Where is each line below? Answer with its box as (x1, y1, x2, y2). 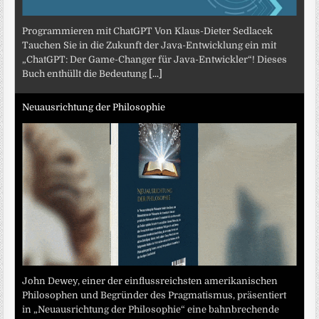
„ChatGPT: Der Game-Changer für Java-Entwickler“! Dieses (22, 54, 288, 66)
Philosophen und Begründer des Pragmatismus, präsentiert (22, 290, 287, 301)
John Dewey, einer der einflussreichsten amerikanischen (22, 276, 278, 287)
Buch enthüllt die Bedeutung (22, 68, 150, 80)
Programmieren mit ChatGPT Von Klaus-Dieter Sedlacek (22, 26, 273, 37)
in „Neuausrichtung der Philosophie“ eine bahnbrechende (22, 304, 280, 315)
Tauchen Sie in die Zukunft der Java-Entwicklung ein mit (22, 40, 277, 51)
